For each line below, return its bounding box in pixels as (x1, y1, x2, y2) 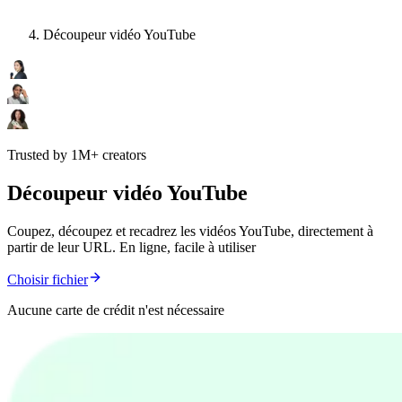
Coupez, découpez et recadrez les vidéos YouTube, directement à (7, 223, 373, 240)
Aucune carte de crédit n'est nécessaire (7, 302, 224, 319)
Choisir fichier (7, 272, 88, 288)
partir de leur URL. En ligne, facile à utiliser (7, 240, 256, 256)
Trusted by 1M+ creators (7, 147, 146, 163)
